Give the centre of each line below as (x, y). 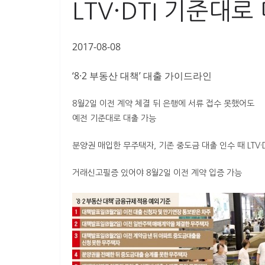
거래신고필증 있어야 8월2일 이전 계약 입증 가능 (157, 173)
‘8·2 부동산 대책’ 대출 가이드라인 (142, 76)
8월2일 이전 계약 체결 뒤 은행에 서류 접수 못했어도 (163, 104)
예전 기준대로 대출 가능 (114, 119)
